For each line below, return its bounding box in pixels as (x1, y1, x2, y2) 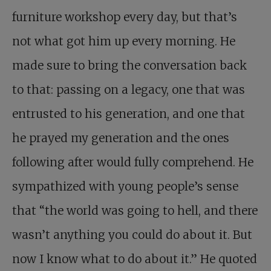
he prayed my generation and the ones (12, 131, 229, 145)
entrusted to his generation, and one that (12, 106, 245, 121)
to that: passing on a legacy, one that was (12, 82, 245, 97)
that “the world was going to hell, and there (12, 203, 258, 218)
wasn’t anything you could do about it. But (12, 227, 252, 242)
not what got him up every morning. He (12, 34, 235, 48)
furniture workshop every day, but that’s (12, 10, 237, 24)
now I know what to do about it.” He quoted (12, 252, 257, 266)
